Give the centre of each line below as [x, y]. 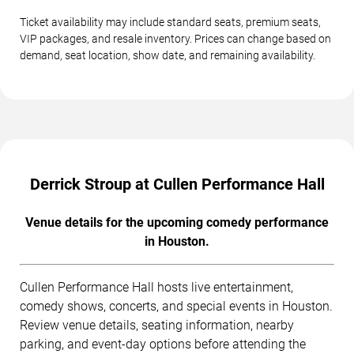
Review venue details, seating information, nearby [157, 326]
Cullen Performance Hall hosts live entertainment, [156, 288]
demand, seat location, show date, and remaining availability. [168, 56]
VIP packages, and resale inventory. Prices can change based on [175, 39]
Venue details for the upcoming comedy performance [177, 223]
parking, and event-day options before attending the [163, 345]
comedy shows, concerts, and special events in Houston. [176, 307]
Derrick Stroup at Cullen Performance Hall [177, 185]
